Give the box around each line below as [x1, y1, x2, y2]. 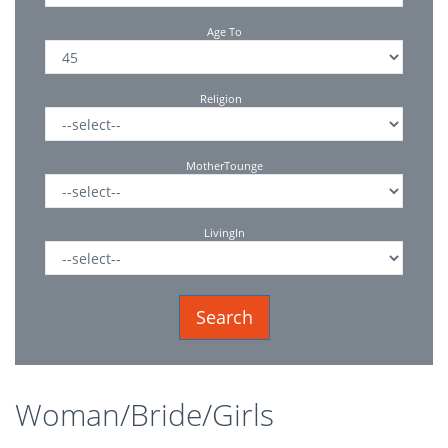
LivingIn [203, 225, 245, 240]
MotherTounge [185, 158, 263, 173]
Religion [200, 91, 248, 106]
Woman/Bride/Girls [15, 394, 274, 435]
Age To [206, 24, 242, 39]
